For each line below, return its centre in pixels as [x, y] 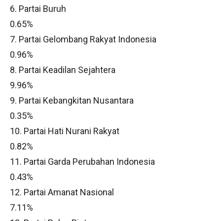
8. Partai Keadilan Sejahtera [63, 70]
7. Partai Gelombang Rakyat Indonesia [83, 39]
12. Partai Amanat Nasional [62, 192]
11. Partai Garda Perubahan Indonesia [82, 162]
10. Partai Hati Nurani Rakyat [65, 131]
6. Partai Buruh [38, 9]
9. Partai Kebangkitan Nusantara [72, 100]
